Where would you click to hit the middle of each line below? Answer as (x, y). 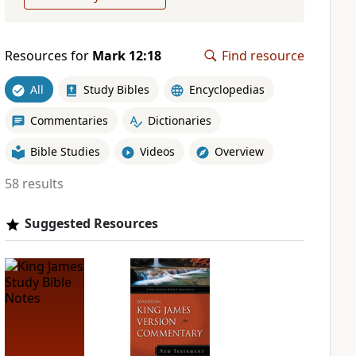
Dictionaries (179, 120)
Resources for (48, 56)
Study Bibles (116, 89)
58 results (34, 184)
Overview (239, 151)
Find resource (263, 56)
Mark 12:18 (126, 56)
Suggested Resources (91, 223)
